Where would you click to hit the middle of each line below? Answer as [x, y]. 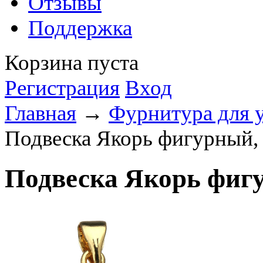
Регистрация [62, 88]
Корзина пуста [72, 63]
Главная [41, 113]
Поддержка [80, 28]
